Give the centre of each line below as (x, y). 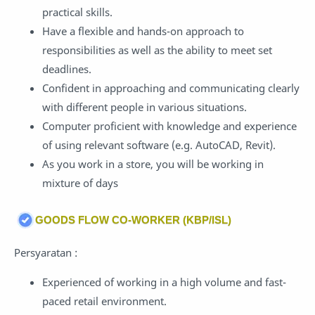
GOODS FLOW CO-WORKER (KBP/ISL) (133, 220)
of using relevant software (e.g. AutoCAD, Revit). (159, 144)
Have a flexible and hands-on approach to (143, 31)
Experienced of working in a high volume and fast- (164, 282)
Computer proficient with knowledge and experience (169, 126)
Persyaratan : (46, 253)
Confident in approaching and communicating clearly (171, 88)
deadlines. (67, 69)
